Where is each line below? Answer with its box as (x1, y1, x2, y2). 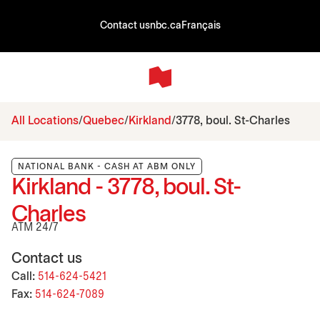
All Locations (11, 115, 79, 126)
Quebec (83, 115, 124, 126)
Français (181, 21, 221, 31)
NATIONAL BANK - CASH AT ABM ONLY (18, 162, 196, 171)
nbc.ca (149, 21, 181, 31)
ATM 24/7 (11, 221, 59, 233)
